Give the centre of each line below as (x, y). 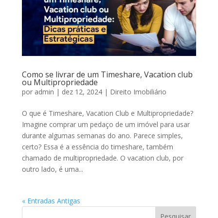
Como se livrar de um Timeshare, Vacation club (107, 74)
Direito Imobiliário (138, 91)
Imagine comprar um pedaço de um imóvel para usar (106, 124)
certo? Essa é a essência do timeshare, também (97, 146)
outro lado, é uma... (52, 169)
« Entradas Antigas (51, 200)
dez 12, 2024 (82, 91)
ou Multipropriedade (60, 82)
